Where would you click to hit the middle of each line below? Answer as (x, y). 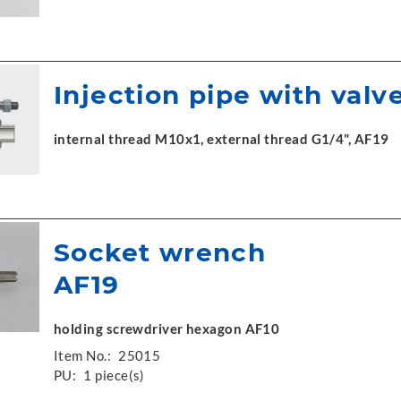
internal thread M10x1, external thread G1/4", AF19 (222, 139)
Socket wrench (160, 252)
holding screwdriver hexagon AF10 (167, 328)
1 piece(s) (114, 375)
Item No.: (83, 355)
